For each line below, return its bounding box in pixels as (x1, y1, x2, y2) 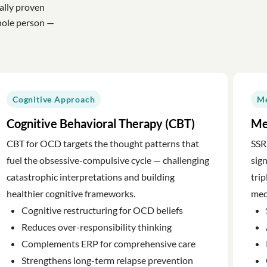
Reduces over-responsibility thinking (21, 221, 172, 232)
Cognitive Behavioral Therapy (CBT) (6, 116, 195, 131)
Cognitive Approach (12, 94, 95, 104)
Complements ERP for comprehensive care (21, 237, 195, 249)
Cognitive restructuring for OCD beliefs (21, 204, 183, 216)
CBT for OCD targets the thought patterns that (6, 137, 199, 149)
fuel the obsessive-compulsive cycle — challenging (6, 154, 209, 166)
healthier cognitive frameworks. (6, 187, 135, 199)
